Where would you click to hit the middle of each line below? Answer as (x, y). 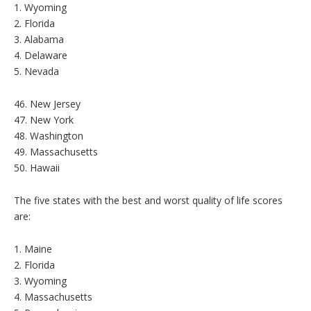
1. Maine (33, 249)
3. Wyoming (40, 280)
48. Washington (49, 135)
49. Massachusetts (56, 151)
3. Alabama (39, 39)
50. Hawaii (37, 167)
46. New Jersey (47, 103)
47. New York (44, 119)
